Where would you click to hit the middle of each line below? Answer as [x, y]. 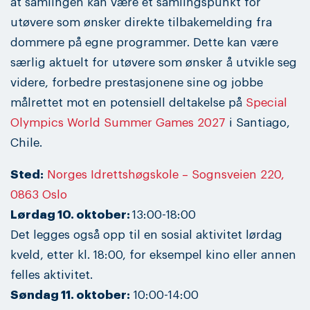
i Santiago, [258, 122]
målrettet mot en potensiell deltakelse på [128, 102]
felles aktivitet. [52, 275]
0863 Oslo [39, 194]
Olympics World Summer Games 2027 [118, 122]
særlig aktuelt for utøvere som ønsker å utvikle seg [154, 62]
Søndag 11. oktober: [70, 295]
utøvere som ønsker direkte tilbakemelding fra [141, 22]
